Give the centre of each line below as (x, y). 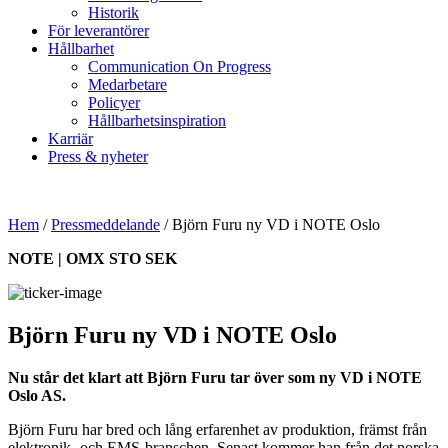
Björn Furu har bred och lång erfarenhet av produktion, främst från (217, 429)
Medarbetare (127, 84)
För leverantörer (98, 30)
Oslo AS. (37, 395)
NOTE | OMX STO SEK (92, 258)
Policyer (114, 102)
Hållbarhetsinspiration (157, 120)
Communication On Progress (179, 66)
